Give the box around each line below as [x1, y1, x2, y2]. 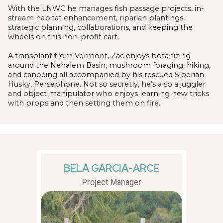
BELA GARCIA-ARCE [64, 161, 159, 175]
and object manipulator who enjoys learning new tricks [8, 89, 209, 98]
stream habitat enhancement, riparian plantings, [8, 13, 185, 22]
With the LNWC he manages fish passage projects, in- [8, 3, 204, 13]
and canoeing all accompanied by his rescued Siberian [8, 70, 204, 79]
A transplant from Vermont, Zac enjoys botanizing [8, 51, 191, 60]
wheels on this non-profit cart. [8, 32, 121, 41]
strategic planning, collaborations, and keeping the [8, 22, 193, 32]
